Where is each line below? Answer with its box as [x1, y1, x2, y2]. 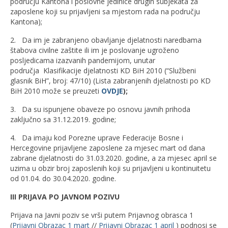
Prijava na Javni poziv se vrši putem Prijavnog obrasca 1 [10, 210, 193, 220]
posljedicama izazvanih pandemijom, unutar [10, 55, 155, 65]
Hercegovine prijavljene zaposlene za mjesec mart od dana [10, 142, 205, 153]
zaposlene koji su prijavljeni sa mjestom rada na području [10, 6, 200, 16]
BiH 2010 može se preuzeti [10, 85, 101, 96]
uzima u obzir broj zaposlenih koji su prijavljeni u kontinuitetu [10, 163, 211, 173]
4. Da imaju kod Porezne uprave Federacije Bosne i [10, 132, 183, 142]
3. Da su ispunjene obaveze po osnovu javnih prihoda [10, 104, 190, 114]
